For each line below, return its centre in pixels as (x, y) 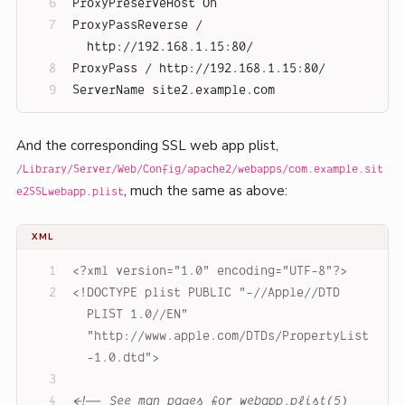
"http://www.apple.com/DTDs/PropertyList (227, 336)
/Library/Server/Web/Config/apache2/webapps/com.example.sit (199, 170)
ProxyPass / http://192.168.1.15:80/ (198, 69)
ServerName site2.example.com (173, 90)
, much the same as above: (205, 191)
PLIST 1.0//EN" (137, 315)
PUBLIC (209, 293)
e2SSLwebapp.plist (70, 193)
